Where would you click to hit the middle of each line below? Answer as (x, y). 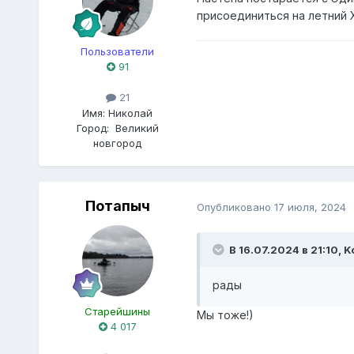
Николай (131, 113)
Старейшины (118, 312)
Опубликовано (235, 207)
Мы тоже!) (225, 315)
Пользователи (118, 52)
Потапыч (117, 206)
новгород (118, 143)
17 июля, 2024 (310, 207)
